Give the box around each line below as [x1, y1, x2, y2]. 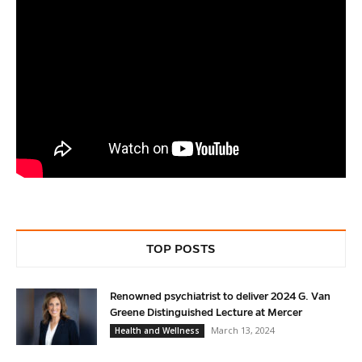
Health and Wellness [115, 324, 200, 336]
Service [21, 34, 49, 45]
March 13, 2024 [211, 323, 275, 336]
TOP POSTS [146, 241, 216, 255]
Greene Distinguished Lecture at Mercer [110, 306, 302, 318]
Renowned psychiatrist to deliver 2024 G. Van [110, 290, 330, 302]
